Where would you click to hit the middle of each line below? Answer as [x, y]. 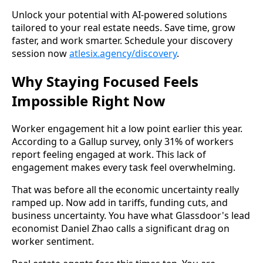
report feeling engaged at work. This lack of [109, 154]
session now [41, 54]
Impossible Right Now [89, 100]
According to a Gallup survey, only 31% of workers [123, 141]
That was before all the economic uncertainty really [125, 189]
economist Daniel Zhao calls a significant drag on [121, 228]
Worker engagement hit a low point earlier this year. [127, 128]
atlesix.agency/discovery [123, 54]
